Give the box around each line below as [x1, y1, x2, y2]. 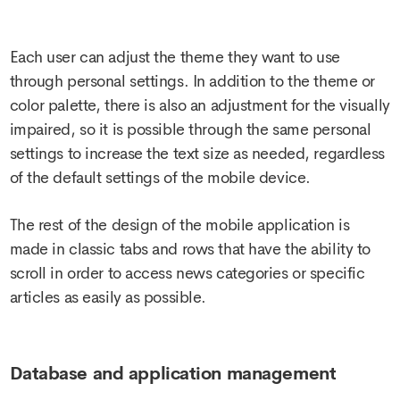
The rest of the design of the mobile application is [9, 214, 350, 237]
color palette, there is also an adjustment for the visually [9, 94, 390, 116]
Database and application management [9, 362, 337, 385]
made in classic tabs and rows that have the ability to [9, 238, 371, 261]
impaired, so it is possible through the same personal [9, 118, 371, 140]
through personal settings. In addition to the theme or [9, 70, 375, 92]
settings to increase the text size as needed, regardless [9, 142, 385, 164]
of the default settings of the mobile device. [9, 166, 311, 188]
